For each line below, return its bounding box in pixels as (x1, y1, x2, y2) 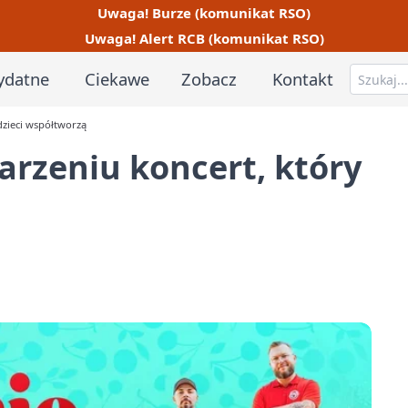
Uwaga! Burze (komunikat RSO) (97, 3, 311, 22)
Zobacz (181, 66, 238, 90)
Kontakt (272, 66, 334, 90)
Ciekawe (84, 66, 149, 90)
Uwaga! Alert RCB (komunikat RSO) (84, 29, 324, 48)
